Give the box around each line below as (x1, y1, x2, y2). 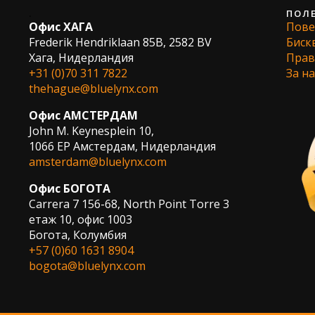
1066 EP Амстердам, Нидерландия (28, 138, 216, 154)
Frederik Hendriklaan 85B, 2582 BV (28, 34, 212, 50)
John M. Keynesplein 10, (28, 122, 154, 139)
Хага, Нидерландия (28, 49, 134, 65)
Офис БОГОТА (28, 180, 110, 196)
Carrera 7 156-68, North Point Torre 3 (28, 195, 229, 212)
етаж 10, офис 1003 (28, 211, 132, 227)
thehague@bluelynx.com (28, 80, 158, 96)
